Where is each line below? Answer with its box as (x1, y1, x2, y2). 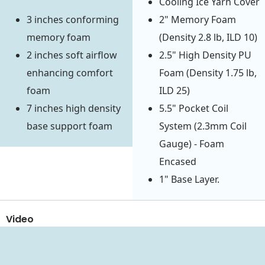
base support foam (27, 119, 112, 133)
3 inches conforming (27, 13, 119, 27)
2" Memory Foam (159, 13, 236, 27)
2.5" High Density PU (159, 49, 251, 62)
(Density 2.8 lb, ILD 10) (159, 31, 257, 44)
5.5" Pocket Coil (159, 102, 228, 115)
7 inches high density (27, 102, 121, 115)
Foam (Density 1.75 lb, (159, 66, 257, 80)
